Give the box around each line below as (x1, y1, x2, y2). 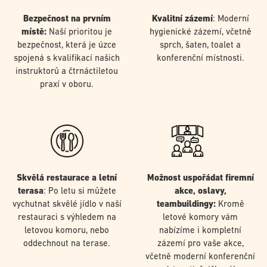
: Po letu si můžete (43, 187, 116, 196)
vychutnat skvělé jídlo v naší (12, 200, 122, 209)
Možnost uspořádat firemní (147, 173, 254, 183)
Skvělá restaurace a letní (17, 173, 117, 183)
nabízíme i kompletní (159, 226, 241, 235)
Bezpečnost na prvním (23, 15, 111, 24)
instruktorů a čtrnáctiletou (15, 67, 118, 77)
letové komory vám (163, 213, 238, 222)
